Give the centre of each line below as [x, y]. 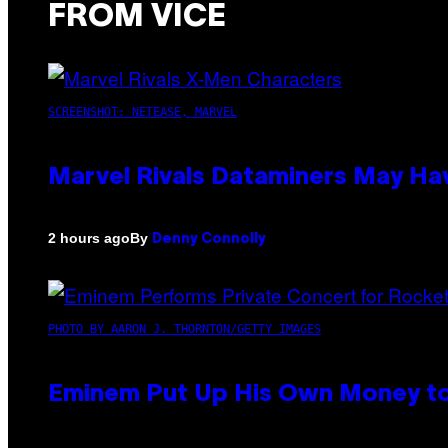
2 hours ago [89, 238]
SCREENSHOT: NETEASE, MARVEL [142, 111]
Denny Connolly [209, 239]
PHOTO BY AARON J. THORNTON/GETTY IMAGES [184, 328]
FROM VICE [137, 18]
